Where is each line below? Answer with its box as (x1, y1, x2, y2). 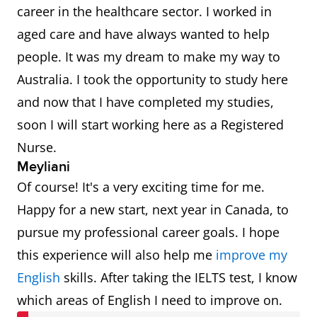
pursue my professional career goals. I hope (17, 224, 279, 241)
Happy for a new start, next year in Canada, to (17, 201, 289, 219)
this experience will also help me (17, 246, 216, 264)
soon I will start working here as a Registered (17, 116, 284, 134)
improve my (216, 246, 287, 264)
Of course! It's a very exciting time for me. (17, 178, 265, 196)
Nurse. (17, 139, 57, 156)
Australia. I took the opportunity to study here (17, 71, 288, 88)
